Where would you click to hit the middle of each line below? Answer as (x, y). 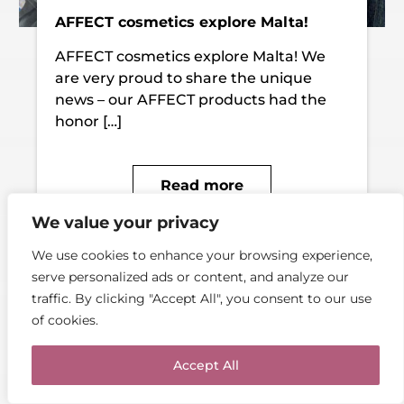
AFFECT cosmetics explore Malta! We (191, 56)
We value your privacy (125, 223)
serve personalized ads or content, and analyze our (190, 277)
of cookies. (65, 320)
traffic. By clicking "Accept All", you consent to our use (202, 298)
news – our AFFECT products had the (191, 99)
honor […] (89, 121)
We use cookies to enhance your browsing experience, (202, 255)
